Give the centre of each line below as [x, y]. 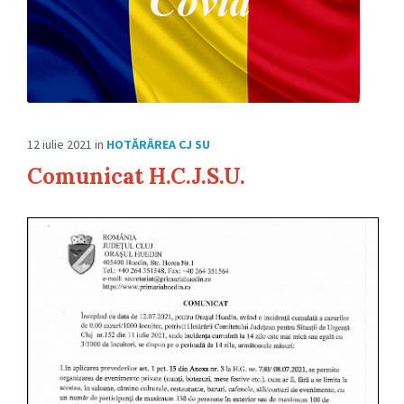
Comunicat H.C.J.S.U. [136, 177]
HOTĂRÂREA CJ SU [158, 145]
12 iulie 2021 [61, 145]
